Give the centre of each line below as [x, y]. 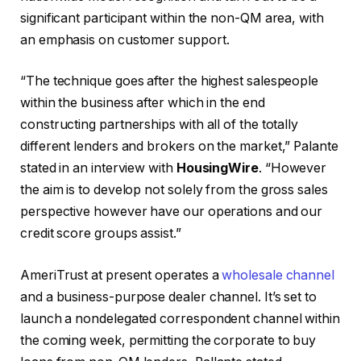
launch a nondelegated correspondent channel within [180, 318]
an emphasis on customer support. [125, 39]
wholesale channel [278, 275]
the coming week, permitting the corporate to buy [168, 340]
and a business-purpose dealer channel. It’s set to [169, 297]
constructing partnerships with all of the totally [160, 125]
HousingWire [217, 168]
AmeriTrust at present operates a [121, 275]
